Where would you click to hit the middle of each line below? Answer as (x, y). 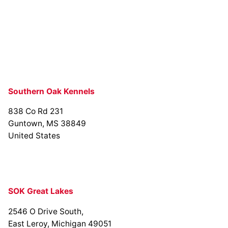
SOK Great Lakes (41, 191)
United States (34, 136)
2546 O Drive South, (46, 211)
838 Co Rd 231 (36, 111)
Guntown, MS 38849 (47, 124)
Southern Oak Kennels (51, 91)
